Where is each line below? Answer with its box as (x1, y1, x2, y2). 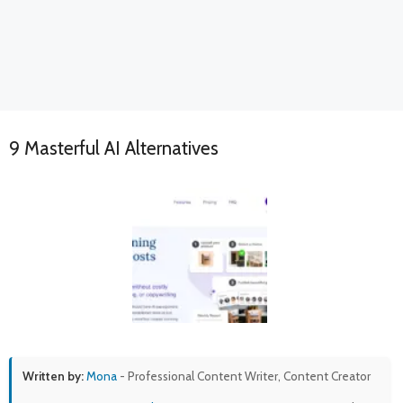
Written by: (22, 369, 84, 384)
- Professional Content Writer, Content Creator (117, 369, 371, 384)
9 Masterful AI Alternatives (9, 137, 219, 159)
